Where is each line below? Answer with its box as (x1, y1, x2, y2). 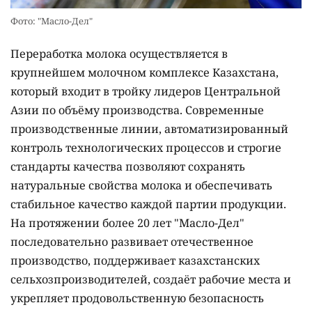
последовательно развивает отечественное (10, 233, 253, 249)
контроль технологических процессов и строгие (10, 139, 281, 155)
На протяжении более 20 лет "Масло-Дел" (10, 214, 244, 231)
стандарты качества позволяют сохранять (10, 158, 245, 174)
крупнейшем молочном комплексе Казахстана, (10, 64, 279, 80)
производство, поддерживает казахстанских (10, 252, 260, 268)
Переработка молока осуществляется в (10, 45, 228, 61)
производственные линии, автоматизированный (10, 120, 288, 136)
